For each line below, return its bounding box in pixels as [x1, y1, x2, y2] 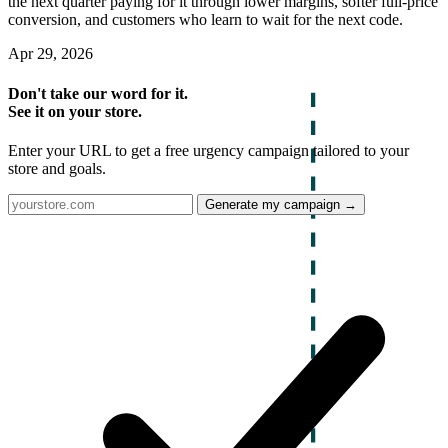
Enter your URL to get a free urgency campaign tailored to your [8, 141, 409, 159]
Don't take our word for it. [8, 84, 188, 102]
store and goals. [8, 159, 106, 177]
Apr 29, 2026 [8, 45, 93, 63]
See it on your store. [8, 102, 142, 120]
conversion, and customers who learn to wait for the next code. [8, 11, 403, 29]
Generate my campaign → [205, 196, 357, 212]
